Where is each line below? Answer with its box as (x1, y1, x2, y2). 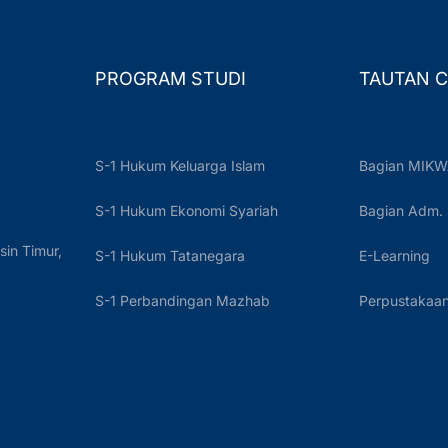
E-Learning (359, 247, 430, 264)
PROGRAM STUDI (95, 68, 246, 89)
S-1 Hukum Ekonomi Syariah (95, 202, 278, 219)
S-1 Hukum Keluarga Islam (95, 157, 265, 174)
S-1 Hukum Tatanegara (95, 247, 245, 264)
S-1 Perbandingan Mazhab (95, 292, 270, 309)
